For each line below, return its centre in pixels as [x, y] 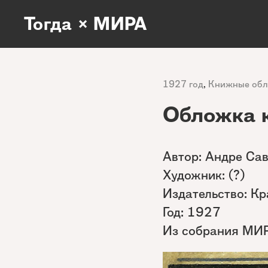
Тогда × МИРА [86, 24]
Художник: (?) [204, 175]
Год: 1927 [192, 212]
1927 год [183, 84]
